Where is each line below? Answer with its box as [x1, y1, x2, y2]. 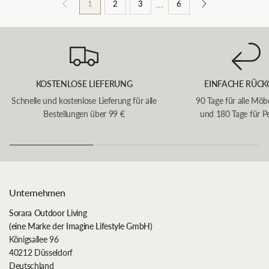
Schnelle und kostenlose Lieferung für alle [11, 95, 157, 106]
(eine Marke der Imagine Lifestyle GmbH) [9, 221, 153, 231]
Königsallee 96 [9, 234, 59, 244]
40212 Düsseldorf [9, 247, 73, 258]
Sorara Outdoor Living [9, 208, 87, 218]
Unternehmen [9, 187, 65, 198]
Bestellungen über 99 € [43, 109, 125, 119]
